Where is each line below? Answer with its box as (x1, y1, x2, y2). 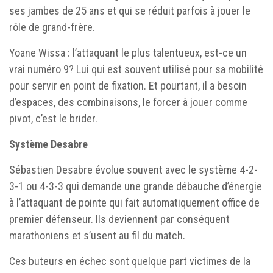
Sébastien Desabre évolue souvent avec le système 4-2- (9, 163, 258, 176)
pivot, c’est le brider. (9, 112, 97, 125)
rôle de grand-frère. (9, 20, 95, 34)
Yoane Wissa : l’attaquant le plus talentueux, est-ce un (9, 46, 247, 59)
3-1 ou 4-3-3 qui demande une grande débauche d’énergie (9, 179, 262, 193)
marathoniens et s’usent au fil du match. (9, 229, 185, 242)
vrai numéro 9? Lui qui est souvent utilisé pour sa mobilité (9, 62, 263, 76)
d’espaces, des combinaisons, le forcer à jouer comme (9, 95, 247, 108)
